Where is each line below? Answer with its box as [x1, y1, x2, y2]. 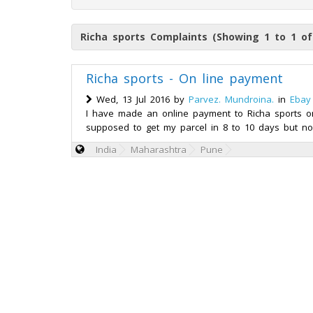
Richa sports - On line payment [86, 70, 283, 87]
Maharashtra [131, 143, 187, 156]
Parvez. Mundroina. [189, 93, 274, 105]
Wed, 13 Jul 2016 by [92, 93, 189, 105]
